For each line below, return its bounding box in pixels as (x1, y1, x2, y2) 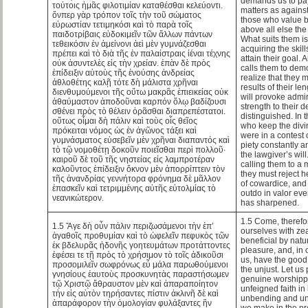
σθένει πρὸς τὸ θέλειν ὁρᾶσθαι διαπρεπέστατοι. (52, 106, 226, 116)
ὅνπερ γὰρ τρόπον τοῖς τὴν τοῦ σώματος (52, 10, 202, 20)
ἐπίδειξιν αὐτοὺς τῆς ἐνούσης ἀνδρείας (52, 67, 195, 78)
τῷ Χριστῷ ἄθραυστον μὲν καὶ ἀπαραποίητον (52, 278, 219, 289)
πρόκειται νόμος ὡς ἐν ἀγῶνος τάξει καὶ (52, 125, 197, 135)
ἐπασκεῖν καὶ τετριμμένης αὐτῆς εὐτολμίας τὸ (52, 183, 217, 193)
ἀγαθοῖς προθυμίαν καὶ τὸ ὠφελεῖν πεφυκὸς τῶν (52, 230, 230, 241)
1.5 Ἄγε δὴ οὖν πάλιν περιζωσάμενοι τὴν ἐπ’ (52, 221, 214, 231)
